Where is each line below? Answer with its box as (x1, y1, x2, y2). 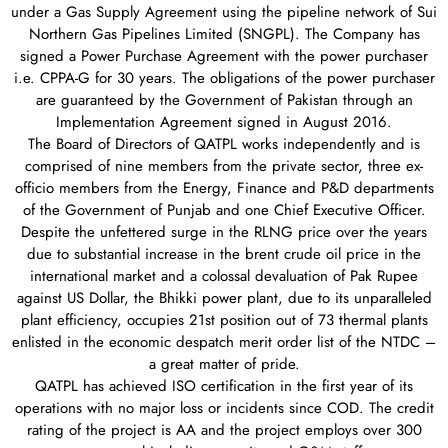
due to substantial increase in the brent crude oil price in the (27, 243, 421, 266)
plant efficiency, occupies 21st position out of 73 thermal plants (20, 309, 428, 332)
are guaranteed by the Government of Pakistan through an (35, 89, 413, 112)
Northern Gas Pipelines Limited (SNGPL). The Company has (28, 23, 420, 46)
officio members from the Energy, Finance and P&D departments (14, 177, 434, 200)
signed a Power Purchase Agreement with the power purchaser (20, 45, 428, 68)
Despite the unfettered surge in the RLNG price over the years (21, 221, 427, 244)
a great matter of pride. (148, 353, 300, 376)
